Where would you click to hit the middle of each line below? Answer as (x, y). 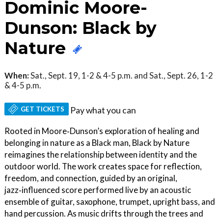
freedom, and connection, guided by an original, (91, 178)
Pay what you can (103, 110)
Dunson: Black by (81, 28)
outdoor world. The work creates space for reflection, (103, 166)
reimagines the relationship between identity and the (101, 154)
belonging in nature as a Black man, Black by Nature (97, 142)
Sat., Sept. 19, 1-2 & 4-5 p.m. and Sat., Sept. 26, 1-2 (121, 75)
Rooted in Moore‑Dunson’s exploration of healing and (102, 131)
